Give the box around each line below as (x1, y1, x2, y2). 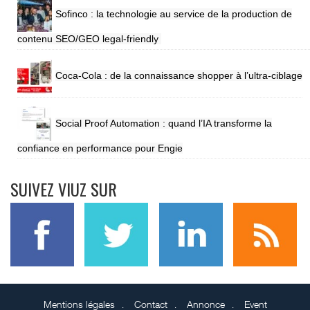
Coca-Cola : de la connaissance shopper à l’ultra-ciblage (55, 70, 302, 82)
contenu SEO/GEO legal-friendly (17, 33, 161, 44)
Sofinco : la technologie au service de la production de (55, 8, 292, 20)
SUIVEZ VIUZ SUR (10, 176, 117, 201)
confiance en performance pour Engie (17, 142, 183, 154)
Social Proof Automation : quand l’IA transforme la (55, 118, 272, 129)
